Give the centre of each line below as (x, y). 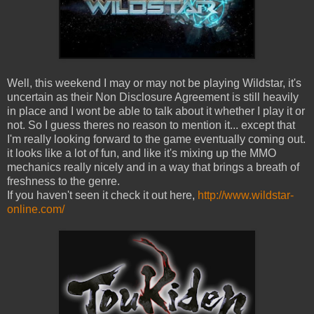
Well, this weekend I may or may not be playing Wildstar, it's (154, 83)
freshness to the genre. (63, 182)
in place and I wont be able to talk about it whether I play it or (156, 111)
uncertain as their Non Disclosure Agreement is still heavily (153, 97)
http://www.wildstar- (246, 196)
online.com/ (36, 210)
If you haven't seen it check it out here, (102, 196)
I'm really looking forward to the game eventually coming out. (156, 139)
